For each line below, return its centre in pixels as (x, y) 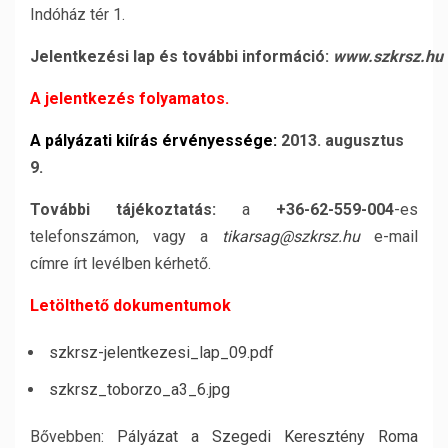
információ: (285, 56)
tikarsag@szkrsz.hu (291, 236)
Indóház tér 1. (77, 14)
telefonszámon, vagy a (126, 236)
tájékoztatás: (166, 209)
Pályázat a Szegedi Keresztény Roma (267, 436)
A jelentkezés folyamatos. (129, 98)
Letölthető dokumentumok (130, 305)
